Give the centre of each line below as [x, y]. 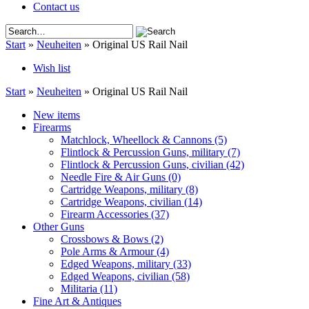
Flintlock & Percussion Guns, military [144, 152]
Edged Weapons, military [117, 264]
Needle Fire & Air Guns [114, 177]
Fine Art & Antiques [77, 301]
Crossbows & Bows [106, 239]
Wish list [52, 68]
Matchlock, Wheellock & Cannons [138, 140]
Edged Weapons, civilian [116, 276]
